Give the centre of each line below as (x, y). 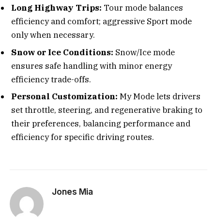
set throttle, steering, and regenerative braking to (107, 110)
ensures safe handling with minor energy (92, 66)
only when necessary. (53, 35)
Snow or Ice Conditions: (62, 52)
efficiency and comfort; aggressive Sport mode (101, 22)
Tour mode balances (142, 8)
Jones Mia (72, 192)
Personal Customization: (64, 97)
